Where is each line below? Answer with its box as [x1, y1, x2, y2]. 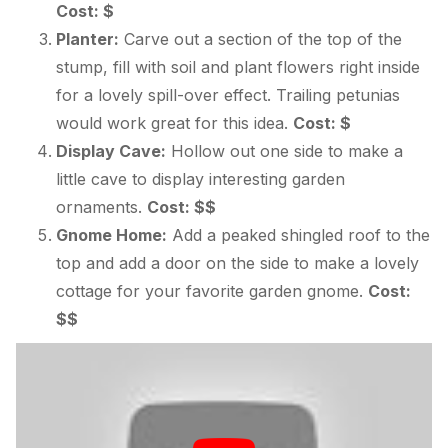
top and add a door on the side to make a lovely [56, 253, 419, 274]
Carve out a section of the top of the [119, 29, 402, 50]
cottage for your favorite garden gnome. [56, 281, 368, 302]
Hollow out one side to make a [166, 141, 403, 162]
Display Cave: [56, 141, 166, 162]
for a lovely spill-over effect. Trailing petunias [56, 85, 400, 106]
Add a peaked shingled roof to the [167, 225, 430, 246]
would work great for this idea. [56, 113, 293, 134]
